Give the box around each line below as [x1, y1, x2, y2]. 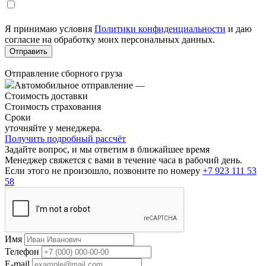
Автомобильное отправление [14, 80, 135, 90]
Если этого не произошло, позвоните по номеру [5, 165, 202, 176]
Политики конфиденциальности [94, 23, 226, 34]
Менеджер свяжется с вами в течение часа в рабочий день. [5, 154, 242, 165]
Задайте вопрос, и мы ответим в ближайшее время [5, 144, 210, 154]
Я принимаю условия [5, 23, 94, 34]
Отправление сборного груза [5, 68, 122, 78]
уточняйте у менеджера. [5, 122, 102, 133]
